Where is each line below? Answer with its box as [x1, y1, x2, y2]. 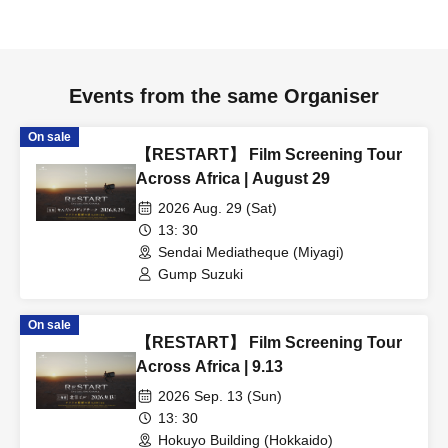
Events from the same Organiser [69, 84, 379, 107]
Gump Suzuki [158, 265, 243, 282]
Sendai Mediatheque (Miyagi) [158, 243, 344, 260]
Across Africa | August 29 [136, 169, 330, 187]
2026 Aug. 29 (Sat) [158, 199, 277, 216]
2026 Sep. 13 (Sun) [158, 387, 282, 404]
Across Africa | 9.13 [136, 357, 283, 375]
